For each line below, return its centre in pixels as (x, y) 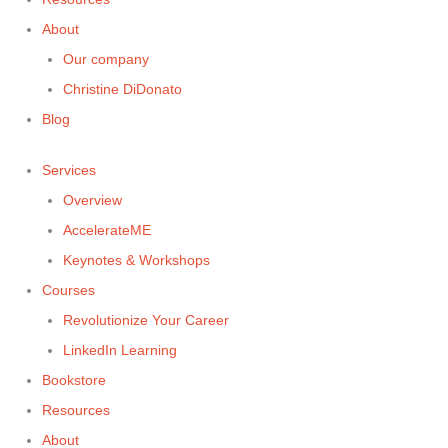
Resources (76, 410)
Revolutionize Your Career (146, 320)
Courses (68, 290)
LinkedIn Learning (120, 350)
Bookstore (74, 380)
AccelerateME (107, 230)
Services (69, 170)
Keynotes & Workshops (136, 260)
